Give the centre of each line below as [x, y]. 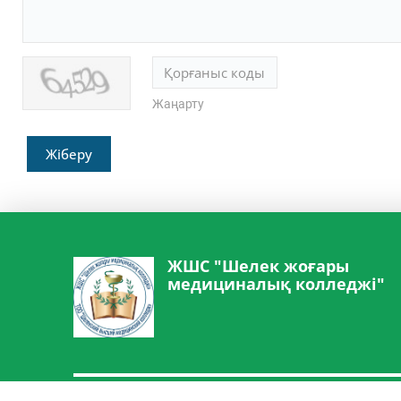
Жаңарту [178, 104]
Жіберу [69, 154]
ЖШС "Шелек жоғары [258, 266]
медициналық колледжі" [276, 284]
